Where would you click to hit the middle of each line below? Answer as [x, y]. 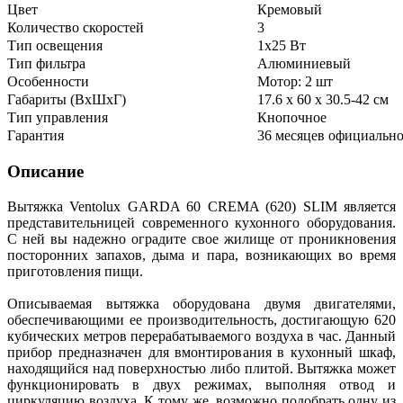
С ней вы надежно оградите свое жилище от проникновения [201, 238]
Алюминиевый [306, 64]
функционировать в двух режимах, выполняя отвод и [201, 384]
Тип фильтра [46, 64]
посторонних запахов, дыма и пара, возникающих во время [201, 255]
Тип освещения [55, 46]
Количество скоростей [76, 28]
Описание [45, 171]
